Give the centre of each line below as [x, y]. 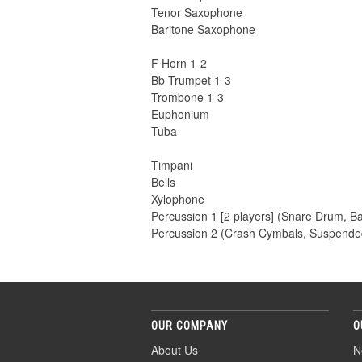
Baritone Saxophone [203, 29]
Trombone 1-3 [187, 97]
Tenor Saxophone [197, 13]
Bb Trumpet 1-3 [191, 80]
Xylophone [178, 199]
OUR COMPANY [189, 326]
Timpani [172, 165]
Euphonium [180, 114]
